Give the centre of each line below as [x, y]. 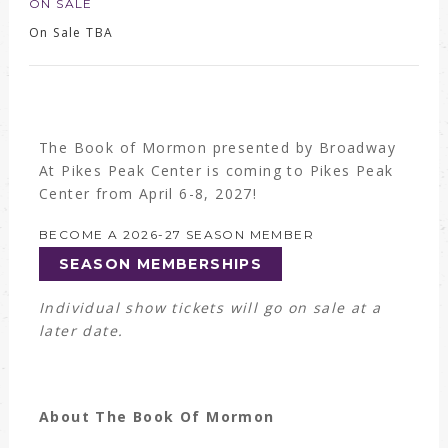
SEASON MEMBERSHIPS [160, 263]
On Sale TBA [71, 32]
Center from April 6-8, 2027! [150, 193]
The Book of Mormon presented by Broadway [217, 147]
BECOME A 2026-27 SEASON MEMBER [176, 234]
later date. [81, 330]
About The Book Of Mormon [156, 416]
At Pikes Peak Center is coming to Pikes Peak [216, 170]
